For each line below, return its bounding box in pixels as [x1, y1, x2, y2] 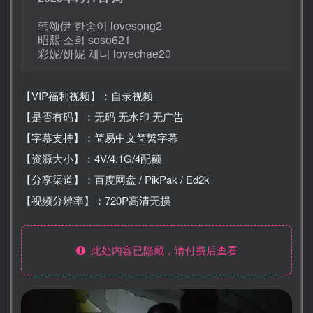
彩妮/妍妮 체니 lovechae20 [38, 45, 171, 61]
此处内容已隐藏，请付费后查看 [85, 242, 238, 257]
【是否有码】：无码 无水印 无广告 [21, 108, 184, 124]
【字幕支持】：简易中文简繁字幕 [21, 129, 178, 145]
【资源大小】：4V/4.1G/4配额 [21, 150, 161, 166]
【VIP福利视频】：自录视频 [21, 87, 153, 103]
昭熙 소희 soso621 [38, 31, 131, 48]
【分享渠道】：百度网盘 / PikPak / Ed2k [21, 171, 210, 187]
